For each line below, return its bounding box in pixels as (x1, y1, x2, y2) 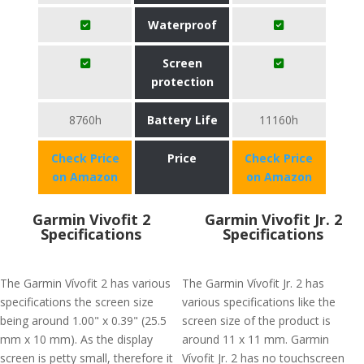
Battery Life (146, 112, 218, 128)
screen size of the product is (182, 313, 331, 328)
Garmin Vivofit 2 (32, 210, 150, 229)
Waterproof (147, 17, 217, 32)
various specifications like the (182, 294, 336, 310)
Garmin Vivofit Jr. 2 (204, 210, 342, 229)
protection (150, 74, 214, 89)
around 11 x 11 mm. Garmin (182, 331, 329, 347)
